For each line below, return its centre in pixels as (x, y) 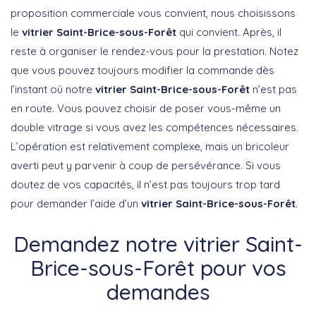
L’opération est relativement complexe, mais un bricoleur (150, 146)
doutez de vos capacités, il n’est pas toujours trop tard (145, 184)
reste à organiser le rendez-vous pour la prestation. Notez (154, 51)
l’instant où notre (53, 89)
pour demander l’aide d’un (76, 203)
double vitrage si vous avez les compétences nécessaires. (154, 127)
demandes (158, 292)
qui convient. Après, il (229, 32)
